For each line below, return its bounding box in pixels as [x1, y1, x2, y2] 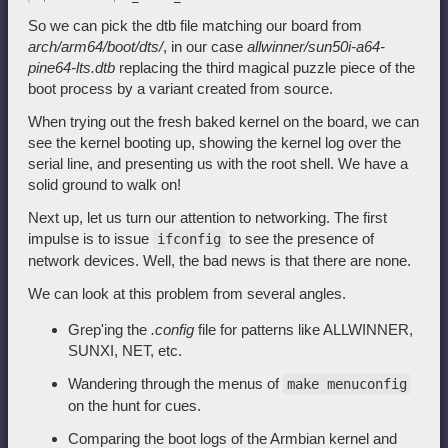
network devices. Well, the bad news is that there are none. [28, 252, 411, 270]
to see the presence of [225, 230, 374, 248]
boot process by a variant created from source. [28, 80, 333, 98]
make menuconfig [287, 376, 407, 393]
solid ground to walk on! [28, 176, 181, 194]
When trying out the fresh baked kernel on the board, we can [28, 113, 419, 131]
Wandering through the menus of [68, 375, 283, 393]
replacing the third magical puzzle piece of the [115, 59, 415, 77]
